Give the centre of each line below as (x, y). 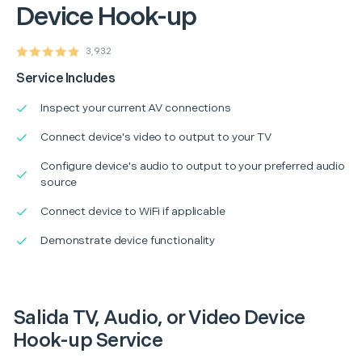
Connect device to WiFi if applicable (133, 211)
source (59, 182)
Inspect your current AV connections (136, 107)
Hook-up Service (88, 340)
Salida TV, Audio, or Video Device (159, 318)
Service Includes (66, 78)
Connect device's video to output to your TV (156, 137)
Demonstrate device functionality (128, 240)
